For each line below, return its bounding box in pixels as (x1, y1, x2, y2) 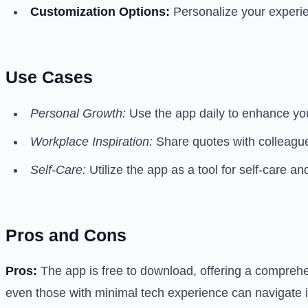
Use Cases (5, 67, 93, 87)
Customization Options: (30, 5, 170, 19)
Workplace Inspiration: (30, 134, 153, 148)
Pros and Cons (5, 225, 126, 245)
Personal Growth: (30, 106, 126, 120)
